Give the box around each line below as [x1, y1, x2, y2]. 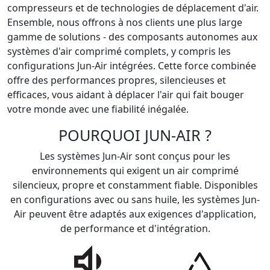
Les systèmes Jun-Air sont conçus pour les [40, 149, 230, 163]
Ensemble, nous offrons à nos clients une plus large [7, 16, 242, 29]
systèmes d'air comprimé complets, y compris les [7, 45, 231, 58]
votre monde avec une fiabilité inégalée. [7, 102, 189, 116]
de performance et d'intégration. [60, 222, 210, 235]
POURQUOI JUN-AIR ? [58, 125, 212, 145]
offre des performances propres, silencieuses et [7, 74, 226, 87]
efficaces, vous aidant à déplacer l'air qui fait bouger [7, 88, 244, 101]
